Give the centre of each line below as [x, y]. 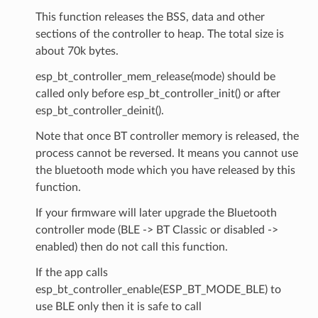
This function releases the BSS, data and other [150, 17]
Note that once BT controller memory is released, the [167, 136]
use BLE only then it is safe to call [118, 306]
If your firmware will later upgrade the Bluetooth [156, 213]
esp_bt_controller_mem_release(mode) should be [155, 76]
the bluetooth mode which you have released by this [165, 170]
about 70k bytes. [77, 51]
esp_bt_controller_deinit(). [99, 110]
